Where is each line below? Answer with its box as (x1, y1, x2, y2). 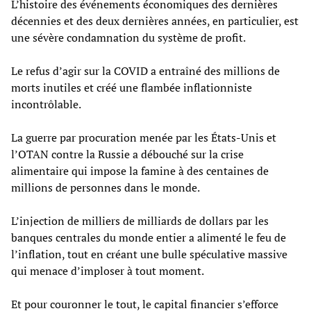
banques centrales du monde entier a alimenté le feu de (11, 229, 286, 245)
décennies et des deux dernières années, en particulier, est (11, 12, 299, 28)
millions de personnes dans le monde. (11, 179, 200, 195)
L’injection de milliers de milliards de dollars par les (11, 212, 269, 228)
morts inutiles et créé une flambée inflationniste (11, 79, 252, 95)
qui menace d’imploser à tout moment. (11, 262, 204, 278)
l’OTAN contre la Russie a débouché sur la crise (11, 146, 244, 162)
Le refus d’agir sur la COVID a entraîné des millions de (11, 62, 280, 78)
